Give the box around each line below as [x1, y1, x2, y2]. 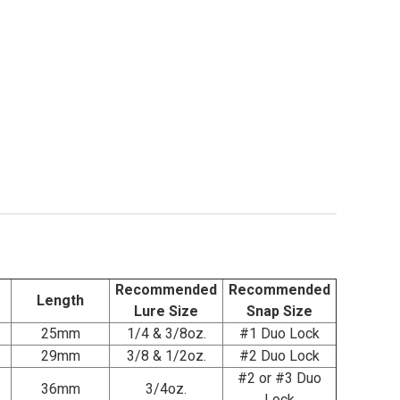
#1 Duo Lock [239, 325, 320, 343]
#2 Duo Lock [239, 347, 320, 365]
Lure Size [134, 303, 198, 321]
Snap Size [246, 303, 312, 321]
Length [37, 292, 84, 310]
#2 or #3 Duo [237, 370, 321, 387]
